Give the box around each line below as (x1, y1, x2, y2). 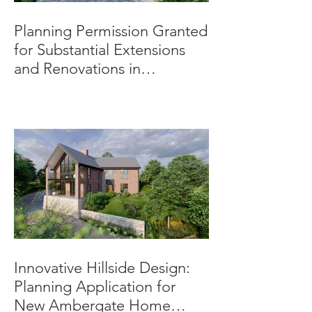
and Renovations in (14, 59, 141, 79)
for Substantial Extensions (14, 40, 185, 60)
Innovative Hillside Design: (14, 258, 190, 278)
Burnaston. (14, 78, 86, 97)
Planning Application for (14, 277, 175, 297)
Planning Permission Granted (14, 22, 208, 41)
